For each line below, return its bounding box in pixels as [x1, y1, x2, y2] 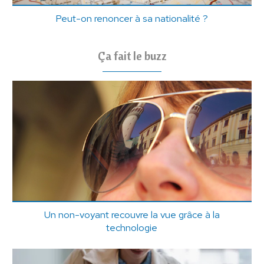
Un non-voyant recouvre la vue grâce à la [44, 207, 220, 221]
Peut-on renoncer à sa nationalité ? [55, 12, 209, 25]
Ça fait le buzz [97, 48, 167, 64]
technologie [106, 220, 158, 234]
